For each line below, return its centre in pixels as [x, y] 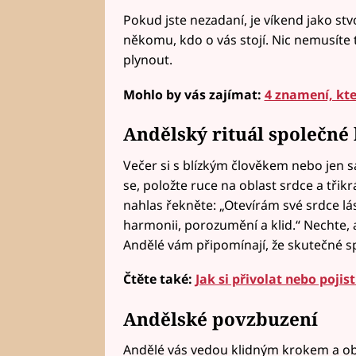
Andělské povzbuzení [220, 319]
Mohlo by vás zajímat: [193, 94]
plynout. [147, 60]
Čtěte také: [159, 279]
